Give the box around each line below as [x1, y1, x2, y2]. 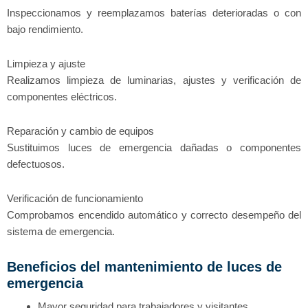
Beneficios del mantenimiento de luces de [7, 258, 282, 274]
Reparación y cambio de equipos [7, 125, 154, 137]
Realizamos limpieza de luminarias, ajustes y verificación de [7, 74, 301, 86]
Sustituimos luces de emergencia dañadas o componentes [7, 142, 301, 154]
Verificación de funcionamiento [7, 192, 143, 205]
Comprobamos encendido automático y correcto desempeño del [7, 209, 301, 221]
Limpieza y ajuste [7, 57, 85, 69]
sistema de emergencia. [7, 225, 115, 238]
